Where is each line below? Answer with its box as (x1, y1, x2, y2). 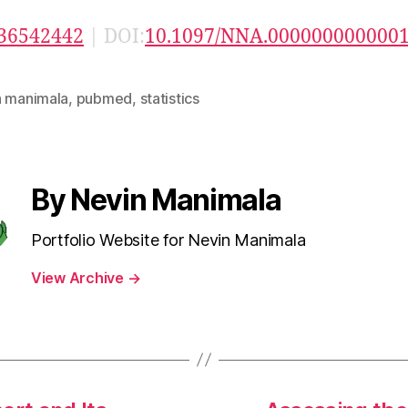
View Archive (31, 268, 127, 287)
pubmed (76, 88, 133, 107)
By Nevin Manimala (31, 181, 281, 218)
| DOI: (84, 24, 145, 49)
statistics (139, 88, 199, 107)
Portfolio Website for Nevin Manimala (31, 229, 306, 250)
